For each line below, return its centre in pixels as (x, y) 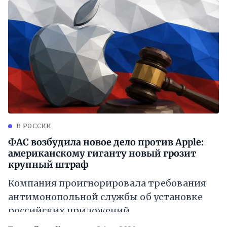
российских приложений (69, 211)
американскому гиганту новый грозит (102, 153)
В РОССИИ (34, 126)
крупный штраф (48, 164)
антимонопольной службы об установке (105, 197)
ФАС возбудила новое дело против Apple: (106, 142)
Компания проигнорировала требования (107, 183)
